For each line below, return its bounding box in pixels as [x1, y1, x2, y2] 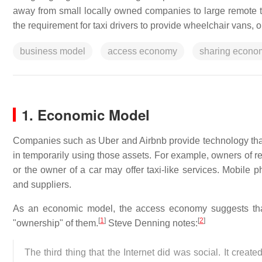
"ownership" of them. [13, 218, 98, 228]
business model [20, 46, 85, 56]
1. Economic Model [22, 105, 150, 125]
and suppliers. [13, 180, 71, 189]
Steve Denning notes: [106, 218, 198, 228]
